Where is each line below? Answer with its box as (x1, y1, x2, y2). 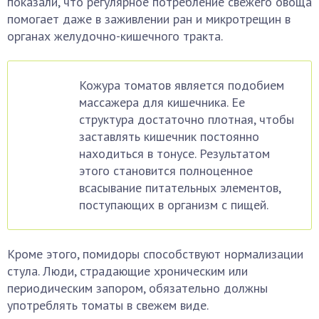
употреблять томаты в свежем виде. (7, 297, 209, 313)
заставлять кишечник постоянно (79, 128, 259, 145)
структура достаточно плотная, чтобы (79, 111, 294, 127)
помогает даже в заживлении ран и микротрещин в (7, 11, 291, 27)
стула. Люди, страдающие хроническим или (7, 263, 248, 279)
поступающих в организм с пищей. (79, 197, 268, 213)
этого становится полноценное (79, 162, 253, 179)
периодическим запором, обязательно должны (7, 280, 268, 296)
